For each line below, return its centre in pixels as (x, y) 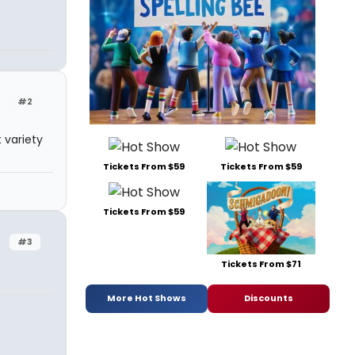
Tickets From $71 (261, 263)
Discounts (269, 298)
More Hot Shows (147, 298)
